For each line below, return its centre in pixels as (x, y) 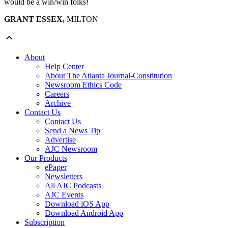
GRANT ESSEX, (34, 19)
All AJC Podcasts (73, 186)
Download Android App (84, 213)
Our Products (46, 158)
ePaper (56, 167)
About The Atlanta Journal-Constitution (108, 76)
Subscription (45, 222)
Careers (57, 94)
